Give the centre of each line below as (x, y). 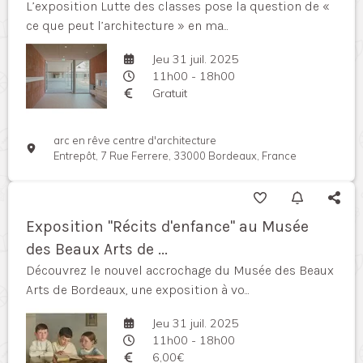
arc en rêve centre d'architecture (135, 140)
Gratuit (169, 93)
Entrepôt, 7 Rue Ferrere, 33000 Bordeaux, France (175, 156)
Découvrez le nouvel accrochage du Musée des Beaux (180, 270)
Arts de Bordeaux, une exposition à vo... (138, 290)
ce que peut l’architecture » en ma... (127, 26)
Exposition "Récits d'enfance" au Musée (167, 226)
